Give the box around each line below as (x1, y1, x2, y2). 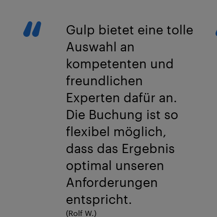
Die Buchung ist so (66, 106, 179, 122)
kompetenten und (66, 55, 174, 71)
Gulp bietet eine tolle (66, 21, 194, 37)
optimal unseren (66, 157, 165, 172)
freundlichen (66, 72, 143, 88)
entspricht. (66, 191, 133, 206)
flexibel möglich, (66, 123, 167, 139)
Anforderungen (66, 174, 158, 189)
